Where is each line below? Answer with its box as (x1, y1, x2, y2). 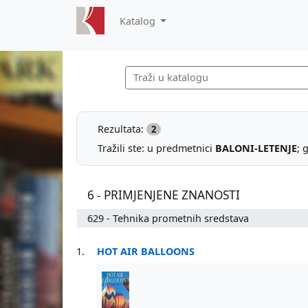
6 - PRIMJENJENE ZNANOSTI (87, 186, 241, 203)
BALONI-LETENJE (215, 141, 297, 155)
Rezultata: (98, 122, 146, 135)
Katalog (119, 14, 158, 27)
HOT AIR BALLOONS (97, 244, 195, 258)
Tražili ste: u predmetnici (98, 141, 215, 155)
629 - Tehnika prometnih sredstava (87, 211, 250, 225)
